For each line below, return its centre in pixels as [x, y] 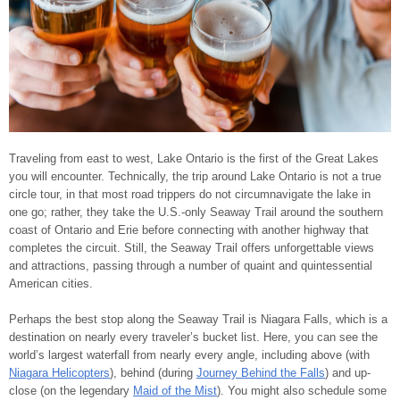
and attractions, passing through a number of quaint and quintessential [191, 266]
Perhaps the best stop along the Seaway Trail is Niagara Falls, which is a [198, 320]
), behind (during [153, 373]
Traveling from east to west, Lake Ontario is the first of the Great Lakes [194, 159]
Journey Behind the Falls [261, 373]
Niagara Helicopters [59, 373]
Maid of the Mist [175, 391]
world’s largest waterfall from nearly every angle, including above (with [189, 355]
